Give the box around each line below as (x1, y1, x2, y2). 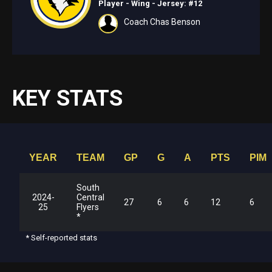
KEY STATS (12, 86, 123, 112)
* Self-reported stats (25, 233, 97, 243)
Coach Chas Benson (123, 17, 200, 27)
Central (76, 192, 104, 203)
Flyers (76, 202, 99, 212)
